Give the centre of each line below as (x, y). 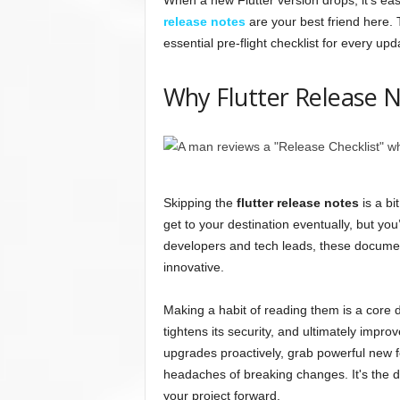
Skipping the (200, 203)
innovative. (193, 267)
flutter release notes (297, 203)
